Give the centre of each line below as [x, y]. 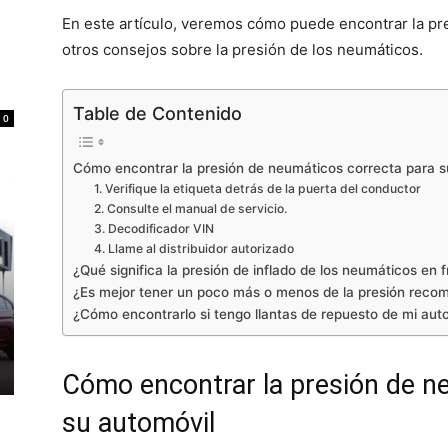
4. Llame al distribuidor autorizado [194, 248]
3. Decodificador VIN [154, 228]
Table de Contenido [157, 113]
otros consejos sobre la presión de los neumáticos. [242, 49]
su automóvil [138, 423]
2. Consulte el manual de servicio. [191, 208]
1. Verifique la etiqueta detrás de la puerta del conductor [258, 188]
